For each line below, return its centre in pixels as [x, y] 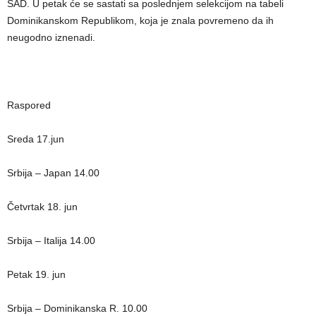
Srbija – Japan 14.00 [53, 173]
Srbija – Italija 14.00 [51, 241]
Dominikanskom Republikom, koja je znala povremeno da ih [140, 20]
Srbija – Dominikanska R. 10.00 [77, 308]
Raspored [29, 105]
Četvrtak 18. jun [42, 207]
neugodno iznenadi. [51, 37]
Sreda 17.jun [36, 139]
